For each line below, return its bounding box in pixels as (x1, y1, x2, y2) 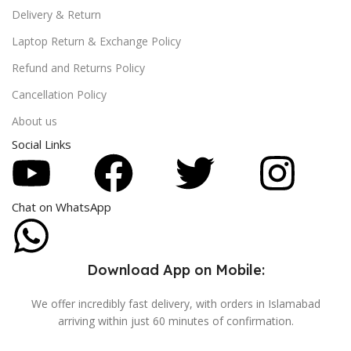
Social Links (12, 136, 71, 153)
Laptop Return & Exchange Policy (12, 34, 181, 49)
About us (12, 114, 57, 129)
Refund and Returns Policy (12, 60, 145, 76)
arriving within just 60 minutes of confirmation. (57, 313, 294, 329)
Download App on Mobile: (86, 261, 265, 280)
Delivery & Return (12, 7, 101, 23)
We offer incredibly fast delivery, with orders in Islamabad (31, 296, 320, 312)
